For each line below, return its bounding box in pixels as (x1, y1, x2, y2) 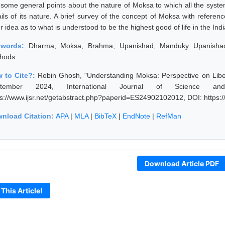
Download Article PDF (144, 159, 219, 168)
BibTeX (94, 111, 117, 120)
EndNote (123, 111, 150, 120)
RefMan (156, 111, 181, 120)
